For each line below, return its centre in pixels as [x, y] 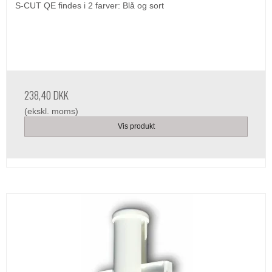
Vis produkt [136, 127]
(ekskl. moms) [51, 111]
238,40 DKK [46, 95]
